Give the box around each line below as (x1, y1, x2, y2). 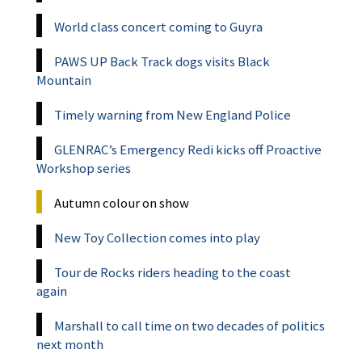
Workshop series (36, 158, 131, 177)
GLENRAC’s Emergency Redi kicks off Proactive (54, 140, 322, 158)
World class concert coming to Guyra (54, 17, 263, 36)
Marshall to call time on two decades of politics (54, 316, 325, 335)
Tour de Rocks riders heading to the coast (54, 263, 291, 281)
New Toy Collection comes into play (54, 228, 260, 246)
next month (36, 335, 103, 353)
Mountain (36, 70, 91, 89)
